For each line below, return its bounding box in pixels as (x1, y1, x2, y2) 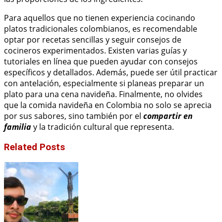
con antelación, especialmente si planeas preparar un (4, 78, 204, 89)
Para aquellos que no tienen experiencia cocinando (4, 12, 195, 24)
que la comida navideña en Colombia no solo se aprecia (4, 100, 212, 111)
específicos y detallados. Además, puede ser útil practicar (4, 67, 218, 78)
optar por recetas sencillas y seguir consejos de (4, 34, 181, 46)
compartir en (143, 111, 193, 122)
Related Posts (4, 141, 65, 153)
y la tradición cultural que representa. (31, 121, 174, 133)
